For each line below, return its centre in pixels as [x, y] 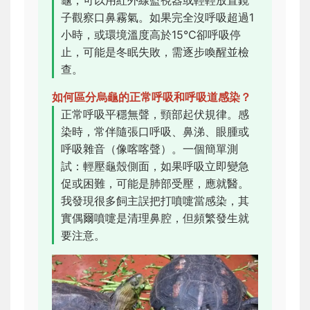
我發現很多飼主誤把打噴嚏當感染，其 [155, 200]
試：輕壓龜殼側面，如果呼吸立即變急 [155, 166]
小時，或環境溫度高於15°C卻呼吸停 [151, 34]
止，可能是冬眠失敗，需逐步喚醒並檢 [155, 52]
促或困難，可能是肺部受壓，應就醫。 [155, 183]
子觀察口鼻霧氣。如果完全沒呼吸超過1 [157, 17]
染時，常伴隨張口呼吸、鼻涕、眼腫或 [155, 131]
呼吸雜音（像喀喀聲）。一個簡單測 [149, 148]
